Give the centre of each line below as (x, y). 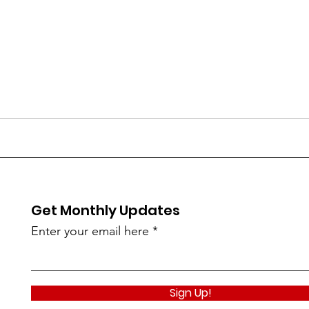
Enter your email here (90, 231)
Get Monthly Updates (106, 210)
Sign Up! (191, 293)
